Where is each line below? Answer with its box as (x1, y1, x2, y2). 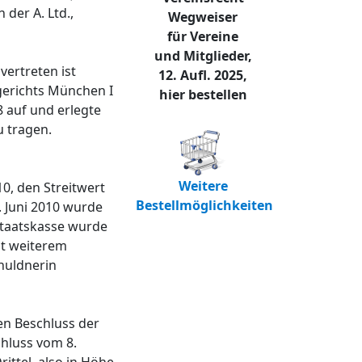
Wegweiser (168, 7, 238, 26)
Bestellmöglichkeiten (136, 196, 273, 214)
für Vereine (167, 27, 238, 45)
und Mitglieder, (154, 46, 252, 65)
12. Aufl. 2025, (158, 65, 247, 84)
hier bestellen (158, 85, 247, 103)
